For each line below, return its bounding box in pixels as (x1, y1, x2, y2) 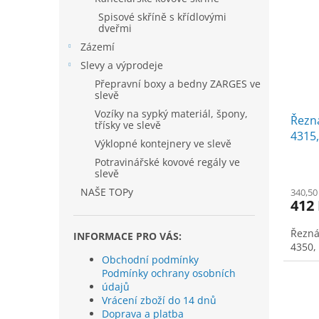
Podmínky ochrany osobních (102, 266, 236, 280)
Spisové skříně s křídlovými (98, 10, 226, 23)
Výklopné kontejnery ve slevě (95, 137, 231, 150)
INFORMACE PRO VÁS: (73, 229, 182, 243)
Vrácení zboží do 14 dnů (102, 293, 216, 307)
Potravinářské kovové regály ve (95, 155, 240, 169)
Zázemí (80, 40, 115, 53)
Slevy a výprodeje (80, 58, 163, 72)
